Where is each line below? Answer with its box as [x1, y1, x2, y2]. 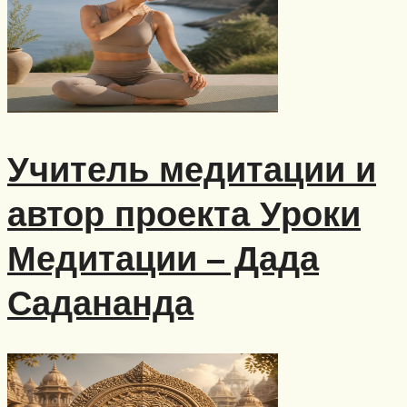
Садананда [7, 280, 194, 325]
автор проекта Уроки [7, 191, 361, 236]
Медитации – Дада [7, 235, 319, 281]
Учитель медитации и [7, 146, 376, 192]
